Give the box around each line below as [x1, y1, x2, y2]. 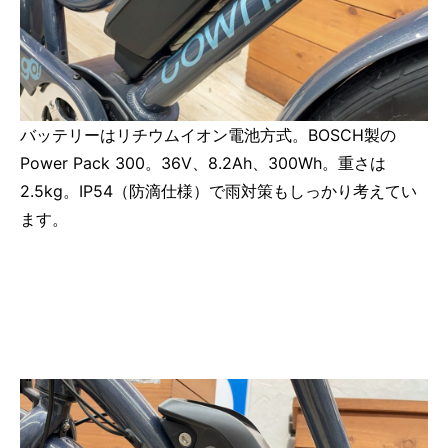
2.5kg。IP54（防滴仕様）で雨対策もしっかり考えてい [20, 180, 417, 201]
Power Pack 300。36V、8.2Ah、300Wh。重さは [20, 152, 386, 173]
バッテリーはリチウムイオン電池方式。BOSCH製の [20, 124, 396, 145]
